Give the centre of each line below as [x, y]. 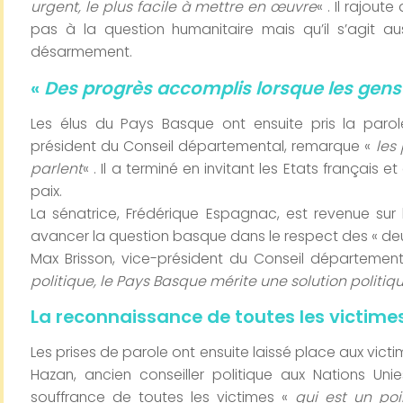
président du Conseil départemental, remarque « [203, 146]
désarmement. [81, 51]
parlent [57, 168]
